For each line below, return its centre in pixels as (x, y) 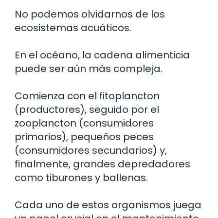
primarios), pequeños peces (84, 137)
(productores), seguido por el (87, 109)
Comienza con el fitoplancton (87, 96)
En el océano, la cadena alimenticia (102, 55)
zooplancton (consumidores (84, 123)
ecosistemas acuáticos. (73, 28)
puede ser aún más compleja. (89, 69)
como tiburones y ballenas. (81, 178)
